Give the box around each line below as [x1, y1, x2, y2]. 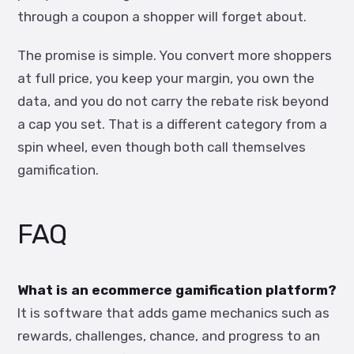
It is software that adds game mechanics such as [17, 305, 330, 321]
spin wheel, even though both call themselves [17, 139, 306, 155]
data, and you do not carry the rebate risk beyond [17, 93, 329, 109]
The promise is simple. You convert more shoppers [17, 47, 332, 63]
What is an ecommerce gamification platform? [17, 282, 337, 298]
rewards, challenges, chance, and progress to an [17, 328, 320, 344]
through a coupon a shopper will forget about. [17, 9, 307, 24]
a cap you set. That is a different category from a [17, 116, 327, 132]
